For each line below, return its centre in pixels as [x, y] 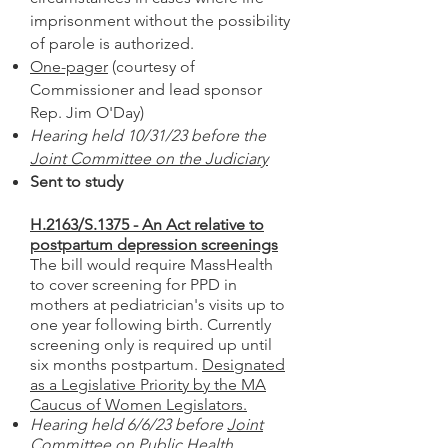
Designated [243, 364]
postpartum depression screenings [154, 244]
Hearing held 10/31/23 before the [148, 135]
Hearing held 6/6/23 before [128, 424]
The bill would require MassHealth [151, 264]
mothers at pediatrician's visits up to [157, 304]
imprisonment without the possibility [160, 20]
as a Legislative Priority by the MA [148, 384]
